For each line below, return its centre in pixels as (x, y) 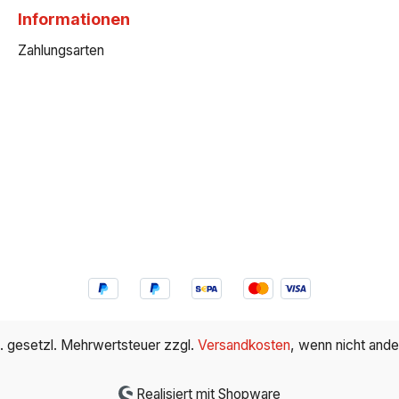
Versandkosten (244, 345)
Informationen (74, 20)
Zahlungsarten (61, 51)
